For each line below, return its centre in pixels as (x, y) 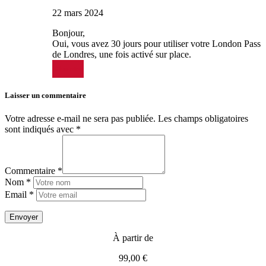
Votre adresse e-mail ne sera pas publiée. (80, 119)
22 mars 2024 (78, 12)
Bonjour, (69, 33)
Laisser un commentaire (45, 95)
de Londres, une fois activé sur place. (122, 54)
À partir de (133, 238)
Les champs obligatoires (203, 119)
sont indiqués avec (40, 129)
